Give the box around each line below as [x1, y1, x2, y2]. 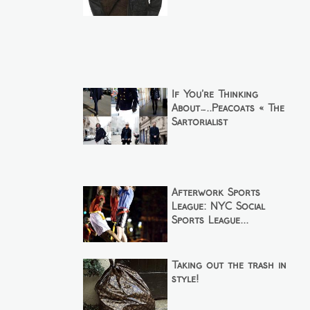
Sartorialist [171, 118, 228, 128]
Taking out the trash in [171, 261, 286, 271]
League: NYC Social [171, 201, 265, 212]
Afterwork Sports [171, 188, 260, 198]
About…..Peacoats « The [171, 104, 284, 114]
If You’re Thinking [171, 90, 258, 100]
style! [171, 275, 199, 285]
